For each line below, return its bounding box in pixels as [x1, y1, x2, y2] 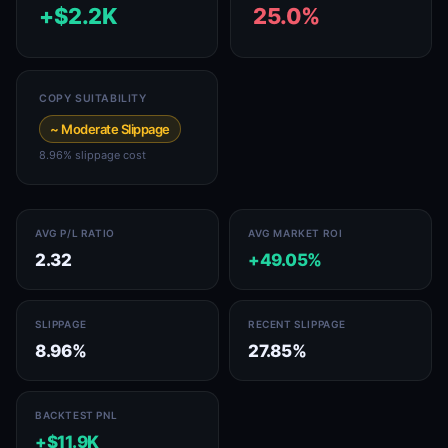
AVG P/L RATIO [35, 227, 115, 239]
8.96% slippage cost [39, 148, 146, 162]
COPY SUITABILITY [39, 92, 147, 105]
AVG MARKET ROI [248, 227, 343, 239]
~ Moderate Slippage [50, 121, 170, 137]
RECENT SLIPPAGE [248, 318, 346, 330]
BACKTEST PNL [35, 409, 118, 421]
